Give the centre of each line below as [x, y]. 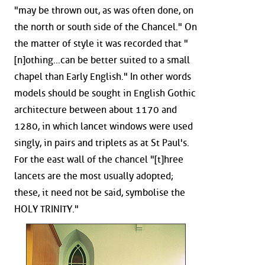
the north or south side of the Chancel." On [106, 27]
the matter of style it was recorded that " [101, 44]
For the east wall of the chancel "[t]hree [99, 160]
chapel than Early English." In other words [103, 77]
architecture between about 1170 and [96, 110]
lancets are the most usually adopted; [94, 176]
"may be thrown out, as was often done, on [104, 11]
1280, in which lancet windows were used [104, 127]
